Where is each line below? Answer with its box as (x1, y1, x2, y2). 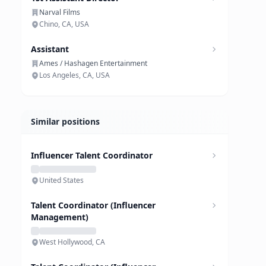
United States (39, 175, 84, 185)
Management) (31, 211, 88, 223)
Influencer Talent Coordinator (31, 150, 153, 161)
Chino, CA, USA (39, 19, 89, 29)
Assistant (31, 43, 69, 55)
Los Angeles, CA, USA (39, 70, 110, 80)
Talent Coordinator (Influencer (31, 199, 156, 211)
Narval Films (39, 7, 80, 17)
